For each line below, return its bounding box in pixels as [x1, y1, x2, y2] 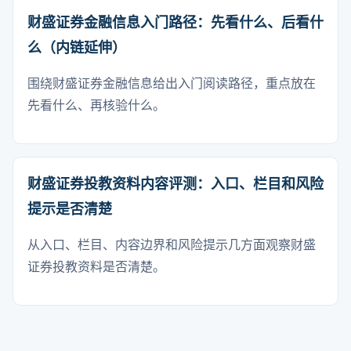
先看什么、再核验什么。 [27, 99, 165, 112]
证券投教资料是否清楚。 [27, 260, 165, 273]
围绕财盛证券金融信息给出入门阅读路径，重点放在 [27, 77, 316, 90]
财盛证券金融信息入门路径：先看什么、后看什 [27, 15, 324, 31]
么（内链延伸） [27, 40, 126, 56]
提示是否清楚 [27, 201, 112, 217]
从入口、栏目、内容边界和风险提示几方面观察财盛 [27, 238, 316, 251]
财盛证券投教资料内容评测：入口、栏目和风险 [27, 176, 324, 192]
